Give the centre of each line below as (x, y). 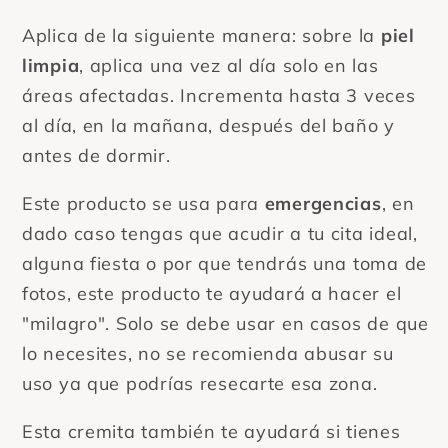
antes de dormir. (99, 155)
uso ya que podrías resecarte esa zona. (203, 383)
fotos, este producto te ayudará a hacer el (212, 293)
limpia (51, 65)
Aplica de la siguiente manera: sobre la (199, 35)
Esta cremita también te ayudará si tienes (211, 431)
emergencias (323, 203)
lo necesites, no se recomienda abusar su (208, 353)
